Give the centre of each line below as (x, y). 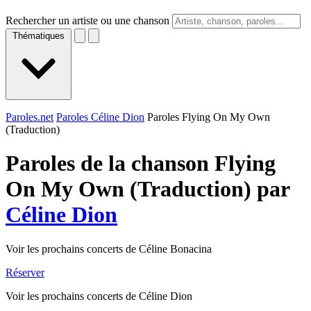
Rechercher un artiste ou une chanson (87, 20)
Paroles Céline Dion (100, 117)
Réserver (25, 272)
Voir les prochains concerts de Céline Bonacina (109, 249)
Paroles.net (30, 117)
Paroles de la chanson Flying (141, 163)
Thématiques (39, 36)
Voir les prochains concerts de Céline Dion (99, 296)
